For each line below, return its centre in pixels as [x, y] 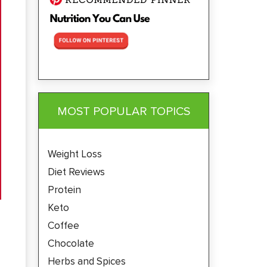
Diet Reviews [76, 172]
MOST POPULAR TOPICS [123, 111]
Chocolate [71, 243]
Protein [64, 190]
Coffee [64, 225]
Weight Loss [74, 154]
